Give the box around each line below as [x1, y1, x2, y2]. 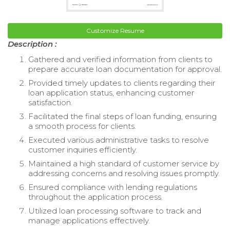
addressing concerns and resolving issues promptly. [28, 168, 220, 178]
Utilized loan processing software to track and [28, 205, 201, 216]
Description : [8, 39, 57, 49]
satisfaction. [28, 97, 72, 107]
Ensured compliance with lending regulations [28, 182, 197, 192]
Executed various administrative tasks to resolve [28, 135, 209, 145]
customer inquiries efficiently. [28, 144, 137, 155]
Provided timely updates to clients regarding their [28, 78, 215, 88]
